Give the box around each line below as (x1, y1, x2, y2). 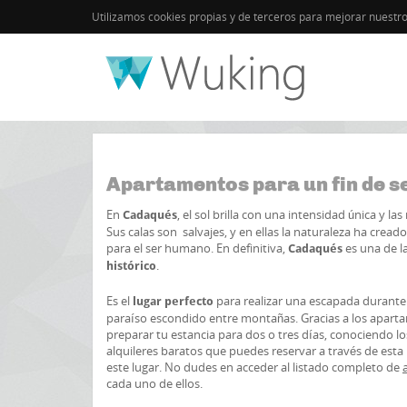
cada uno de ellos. (106, 375, 203, 392)
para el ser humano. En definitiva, (106, 240, 288, 256)
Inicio (93, 91, 119, 106)
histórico (106, 259, 156, 273)
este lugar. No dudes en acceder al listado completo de (106, 359, 402, 375)
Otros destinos (221, 91, 294, 106)
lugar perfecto (133, 294, 213, 308)
